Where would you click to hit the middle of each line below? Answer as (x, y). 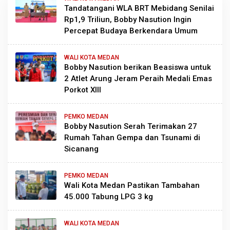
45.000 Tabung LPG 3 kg (109, 196)
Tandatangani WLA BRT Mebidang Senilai (139, 8)
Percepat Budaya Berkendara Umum (131, 31)
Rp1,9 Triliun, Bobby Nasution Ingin (128, 19)
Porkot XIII (83, 90)
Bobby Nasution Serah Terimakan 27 (131, 126)
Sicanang (81, 149)
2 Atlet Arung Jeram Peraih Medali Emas (138, 78)
